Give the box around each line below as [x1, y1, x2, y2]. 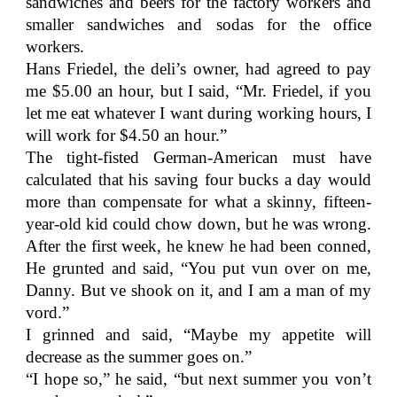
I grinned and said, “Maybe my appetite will [26, 325, 371, 344]
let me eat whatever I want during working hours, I [26, 104, 371, 122]
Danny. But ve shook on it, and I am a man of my [26, 281, 371, 300]
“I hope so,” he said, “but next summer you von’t [26, 370, 371, 388]
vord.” [26, 303, 70, 322]
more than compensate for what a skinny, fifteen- [26, 192, 371, 211]
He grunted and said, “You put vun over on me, [26, 259, 371, 277]
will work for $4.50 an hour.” [26, 126, 228, 144]
